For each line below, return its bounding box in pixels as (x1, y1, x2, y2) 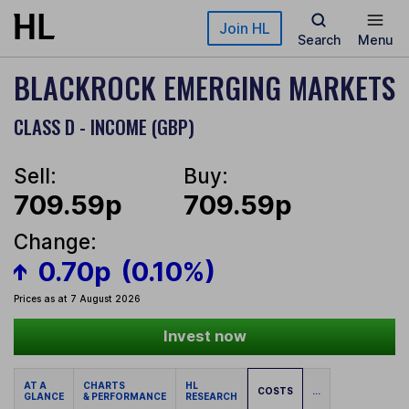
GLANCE (24, 391, 64, 403)
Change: (14, 229, 97, 255)
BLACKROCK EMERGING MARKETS (14, 66, 395, 109)
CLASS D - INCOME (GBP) (14, 112, 194, 141)
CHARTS (83, 380, 129, 392)
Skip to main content (14, 15, 145, 30)
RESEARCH (185, 391, 237, 403)
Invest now (163, 327, 246, 346)
